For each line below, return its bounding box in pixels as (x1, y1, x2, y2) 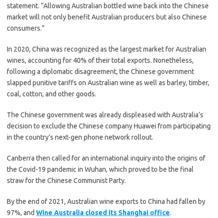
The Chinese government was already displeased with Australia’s (7, 111, 203, 119)
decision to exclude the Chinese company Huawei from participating (7, 122, 211, 130)
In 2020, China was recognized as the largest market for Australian (7, 45, 206, 53)
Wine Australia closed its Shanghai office (36, 209, 170, 217)
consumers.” (7, 24, 45, 32)
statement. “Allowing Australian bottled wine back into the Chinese (7, 2, 209, 10)
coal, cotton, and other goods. (7, 90, 96, 98)
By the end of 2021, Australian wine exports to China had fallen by (7, 198, 205, 205)
